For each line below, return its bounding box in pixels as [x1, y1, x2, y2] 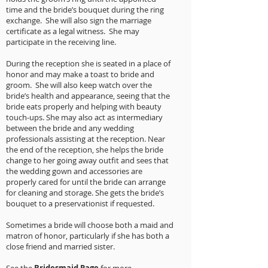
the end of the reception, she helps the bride [6, 144, 163, 155]
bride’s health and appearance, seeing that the [6, 90, 170, 101]
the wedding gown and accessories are [6, 166, 142, 176]
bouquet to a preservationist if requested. [6, 198, 154, 209]
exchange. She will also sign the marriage [6, 15, 151, 26]
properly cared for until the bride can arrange [6, 176, 166, 187]
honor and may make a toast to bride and [6, 69, 154, 80]
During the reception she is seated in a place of [6, 58, 170, 69]
